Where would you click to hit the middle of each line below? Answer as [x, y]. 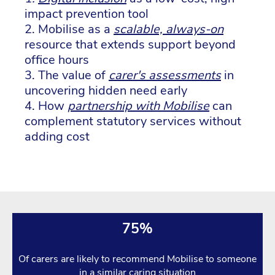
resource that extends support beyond [130, 44]
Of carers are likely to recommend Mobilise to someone [137, 259]
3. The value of [67, 75]
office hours [57, 60]
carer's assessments [165, 75]
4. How [46, 106]
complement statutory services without [133, 121]
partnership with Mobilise [138, 106]
